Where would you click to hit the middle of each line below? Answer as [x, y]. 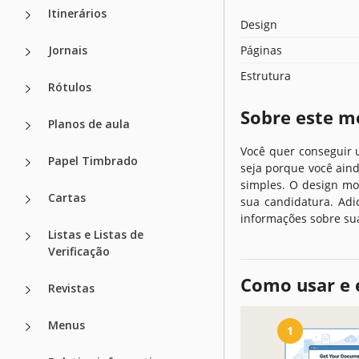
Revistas [71, 288]
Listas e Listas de [96, 234]
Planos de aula [89, 123]
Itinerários [77, 13]
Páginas [261, 50]
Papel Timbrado [93, 160]
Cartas [67, 197]
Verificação [79, 251]
